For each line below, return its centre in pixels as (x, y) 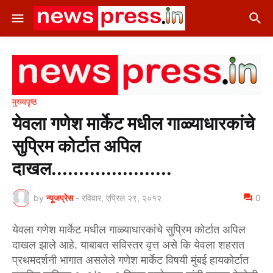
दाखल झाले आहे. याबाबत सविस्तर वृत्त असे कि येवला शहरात (128, 244)
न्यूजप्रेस (60, 198)
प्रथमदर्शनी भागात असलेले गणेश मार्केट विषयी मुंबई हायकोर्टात (130, 260)
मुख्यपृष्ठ (24, 101)
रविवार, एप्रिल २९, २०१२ (122, 198)
